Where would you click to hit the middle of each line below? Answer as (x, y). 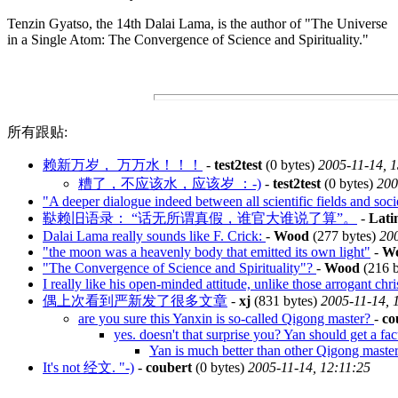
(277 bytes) (344, 235)
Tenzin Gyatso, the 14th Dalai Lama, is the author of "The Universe (197, 23)
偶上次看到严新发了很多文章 (135, 300)
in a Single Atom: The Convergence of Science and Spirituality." (188, 39)
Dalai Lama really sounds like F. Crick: (154, 235)
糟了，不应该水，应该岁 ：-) (170, 183)
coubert (169, 367)
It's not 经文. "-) (88, 367)
